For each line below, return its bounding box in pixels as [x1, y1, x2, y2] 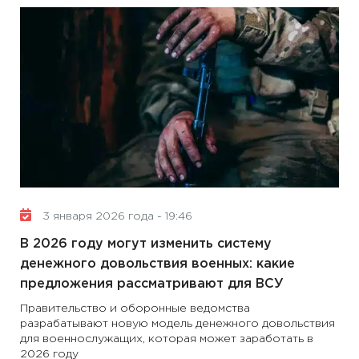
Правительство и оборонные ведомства [20, 304, 250, 313]
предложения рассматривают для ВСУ [20, 278, 284, 290]
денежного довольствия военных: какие [20, 258, 295, 270]
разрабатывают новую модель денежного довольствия [20, 319, 335, 329]
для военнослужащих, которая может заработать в [20, 334, 313, 344]
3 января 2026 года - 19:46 [39, 212, 192, 221]
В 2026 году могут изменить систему [20, 238, 272, 250]
